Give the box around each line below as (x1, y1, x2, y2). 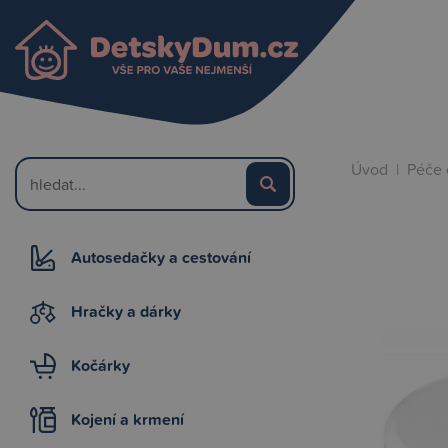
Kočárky (71, 354, 130, 377)
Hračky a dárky (71, 300, 181, 323)
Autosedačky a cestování (71, 246, 251, 269)
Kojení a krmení (71, 408, 184, 431)
